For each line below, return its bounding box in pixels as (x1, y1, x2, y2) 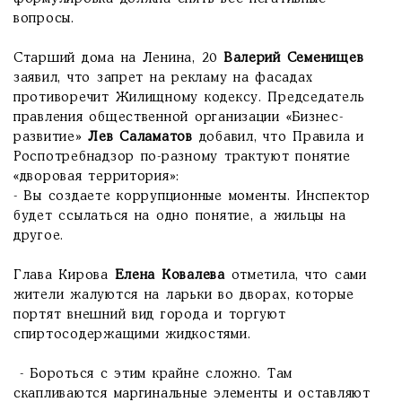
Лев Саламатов (88, 131, 199, 144)
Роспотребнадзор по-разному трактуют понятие (13, 151, 351, 163)
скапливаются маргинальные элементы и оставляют (13, 388, 371, 400)
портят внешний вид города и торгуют (13, 309, 286, 321)
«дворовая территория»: (13, 170, 180, 183)
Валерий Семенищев (223, 52, 364, 65)
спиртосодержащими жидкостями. (13, 328, 251, 341)
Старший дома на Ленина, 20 (13, 52, 223, 65)
